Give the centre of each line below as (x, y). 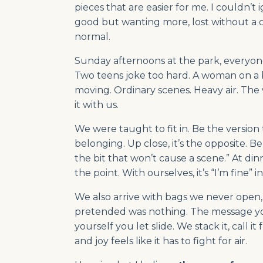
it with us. (97, 105)
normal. (92, 37)
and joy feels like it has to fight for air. (161, 241)
